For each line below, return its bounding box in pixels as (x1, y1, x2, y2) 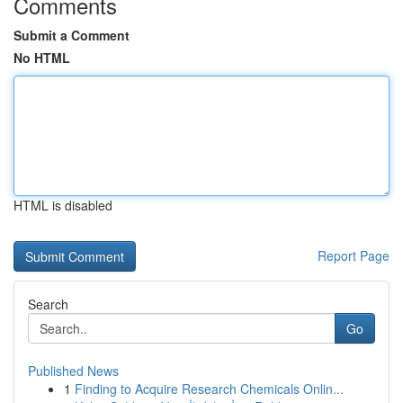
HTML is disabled (13, 196, 112, 214)
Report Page (318, 246, 390, 264)
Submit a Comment (13, 26, 130, 44)
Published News (28, 362, 119, 380)
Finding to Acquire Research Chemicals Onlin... (75, 380, 344, 398)
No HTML (13, 49, 70, 67)
